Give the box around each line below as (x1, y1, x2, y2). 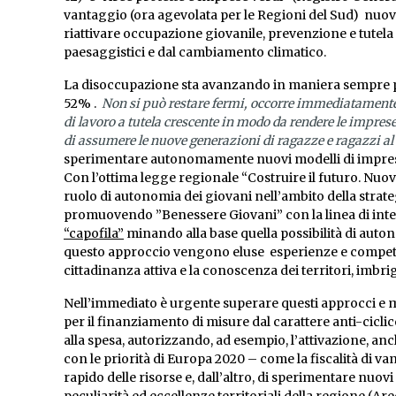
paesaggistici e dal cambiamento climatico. (64, 44, 329, 61)
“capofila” (64, 225, 124, 242)
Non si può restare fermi (102, 95, 244, 112)
